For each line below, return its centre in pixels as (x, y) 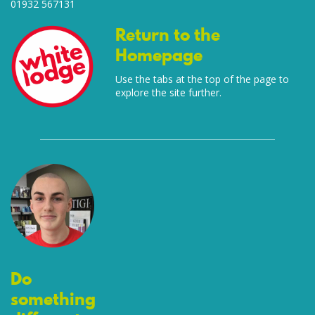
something (53, 300)
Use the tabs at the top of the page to (202, 79)
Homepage (159, 55)
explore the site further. (169, 92)
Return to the (168, 34)
